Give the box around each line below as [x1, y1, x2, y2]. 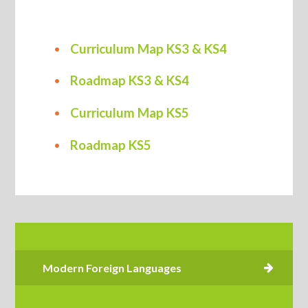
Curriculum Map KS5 [70, 105, 190, 121]
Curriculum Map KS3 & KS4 [70, 41, 228, 56]
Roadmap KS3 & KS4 [70, 73, 190, 89]
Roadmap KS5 [70, 137, 152, 153]
